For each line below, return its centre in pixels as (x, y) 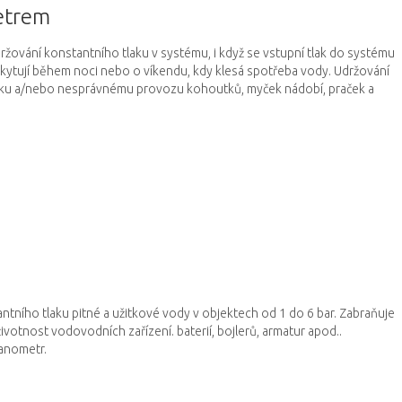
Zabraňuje (367, 313)
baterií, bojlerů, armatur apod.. (259, 331)
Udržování (362, 71)
